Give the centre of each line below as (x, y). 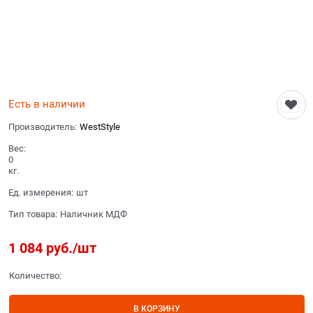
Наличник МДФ (94, 214)
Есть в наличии (47, 104)
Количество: (35, 275)
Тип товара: (33, 214)
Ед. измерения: (41, 192)
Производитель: (43, 126)
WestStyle (100, 126)
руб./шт (70, 248)
